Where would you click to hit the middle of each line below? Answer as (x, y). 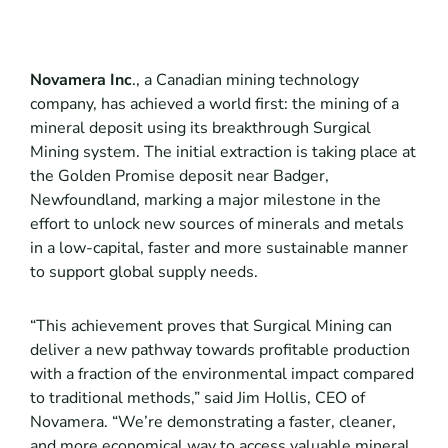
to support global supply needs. (143, 272)
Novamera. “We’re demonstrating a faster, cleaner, (212, 422)
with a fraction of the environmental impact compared (221, 374)
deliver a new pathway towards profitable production (219, 350)
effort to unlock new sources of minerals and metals (216, 224)
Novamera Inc (80, 80)
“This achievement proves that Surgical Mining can (210, 326)
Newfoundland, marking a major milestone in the (205, 200)
